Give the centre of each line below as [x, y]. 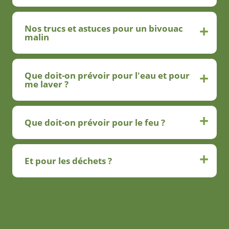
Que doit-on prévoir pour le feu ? [95, 123]
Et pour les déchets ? [68, 161]
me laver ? [47, 84]
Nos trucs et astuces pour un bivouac [104, 29]
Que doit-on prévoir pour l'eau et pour [107, 76]
